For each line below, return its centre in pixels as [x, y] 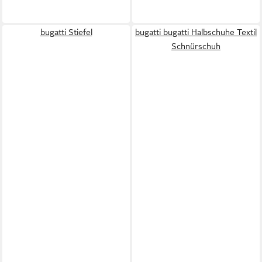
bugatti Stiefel [66, 32]
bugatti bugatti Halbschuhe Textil [196, 32]
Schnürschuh [196, 46]
